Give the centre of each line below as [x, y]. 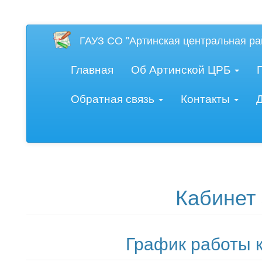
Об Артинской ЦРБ [182, 69]
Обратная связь [114, 98]
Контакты [207, 98]
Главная [92, 69]
